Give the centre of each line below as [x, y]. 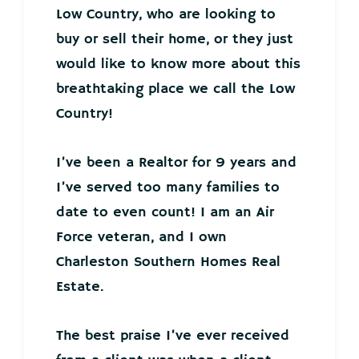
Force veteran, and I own [141, 238]
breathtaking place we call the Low [175, 89]
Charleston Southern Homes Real [168, 262]
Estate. [80, 287]
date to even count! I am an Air [165, 213]
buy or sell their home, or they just [175, 40]
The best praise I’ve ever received [173, 336]
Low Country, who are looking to [166, 15]
